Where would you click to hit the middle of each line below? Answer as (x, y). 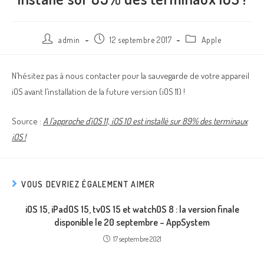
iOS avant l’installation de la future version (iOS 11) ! (98, 92)
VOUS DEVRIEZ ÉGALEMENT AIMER (88, 184)
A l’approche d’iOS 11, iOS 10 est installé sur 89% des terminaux (145, 121)
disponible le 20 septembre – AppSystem (132, 222)
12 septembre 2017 (141, 39)
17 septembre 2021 (137, 239)
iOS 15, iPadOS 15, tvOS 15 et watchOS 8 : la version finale (132, 209)
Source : (27, 121)
